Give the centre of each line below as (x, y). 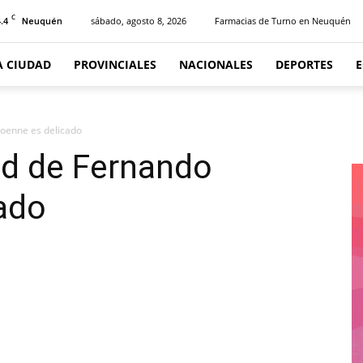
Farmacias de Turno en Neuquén (283, 21)
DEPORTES (304, 64)
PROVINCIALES (115, 64)
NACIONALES (216, 64)
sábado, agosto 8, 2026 (139, 21)
